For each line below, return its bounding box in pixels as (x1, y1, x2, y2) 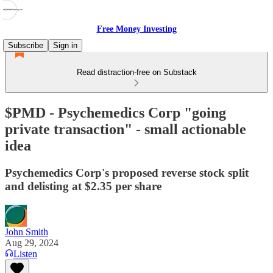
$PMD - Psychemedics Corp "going (5, 104, 226, 121)
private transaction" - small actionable (5, 121, 246, 137)
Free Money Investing (96, 24, 177, 34)
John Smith (5, 226, 48, 237)
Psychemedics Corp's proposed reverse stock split (5, 166, 249, 179)
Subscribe (8, 41, 43, 50)
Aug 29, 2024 (5, 237, 58, 248)
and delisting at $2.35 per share (5, 179, 161, 193)
